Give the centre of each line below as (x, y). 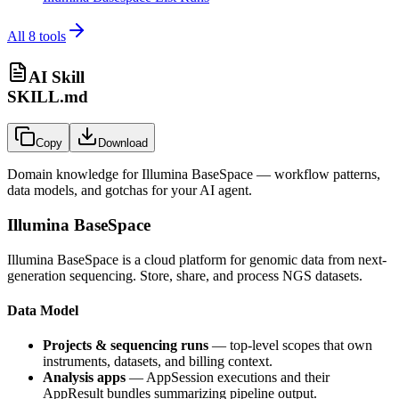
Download (123, 143)
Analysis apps (84, 378)
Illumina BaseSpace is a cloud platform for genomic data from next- (197, 259)
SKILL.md (48, 96)
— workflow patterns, (317, 175)
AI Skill (57, 77)
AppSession (180, 378)
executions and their (272, 378)
